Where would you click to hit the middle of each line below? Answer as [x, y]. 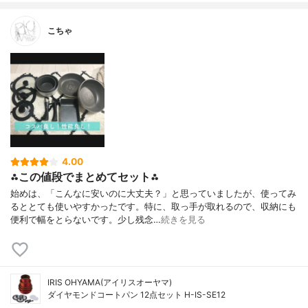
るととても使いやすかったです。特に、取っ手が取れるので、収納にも [153, 207]
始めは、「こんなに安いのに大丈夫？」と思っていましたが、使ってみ [153, 194]
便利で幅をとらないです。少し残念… [86, 220]
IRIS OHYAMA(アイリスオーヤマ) [110, 283]
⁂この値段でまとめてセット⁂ [85, 177]
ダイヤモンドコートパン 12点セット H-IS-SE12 [136, 295]
